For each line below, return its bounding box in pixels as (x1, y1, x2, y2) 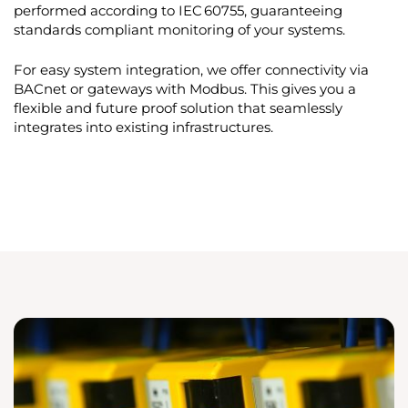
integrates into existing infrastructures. (13, 118, 273, 136)
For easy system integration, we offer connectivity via (13, 61, 369, 78)
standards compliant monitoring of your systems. (13, 21, 345, 38)
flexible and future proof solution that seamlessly (13, 99, 342, 117)
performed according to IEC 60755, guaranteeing (13, 2, 342, 19)
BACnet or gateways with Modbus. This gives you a (13, 80, 356, 97)
